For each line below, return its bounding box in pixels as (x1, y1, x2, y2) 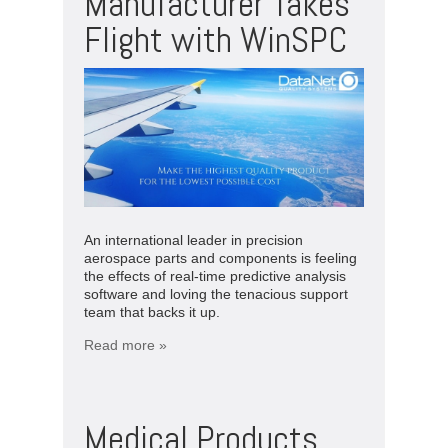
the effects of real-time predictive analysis (84, 267, 346, 284)
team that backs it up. (84, 303, 220, 320)
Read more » (84, 336, 167, 353)
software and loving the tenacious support (84, 285, 348, 302)
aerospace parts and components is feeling (84, 249, 357, 266)
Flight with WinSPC (84, 16, 347, 63)
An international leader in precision (84, 231, 303, 248)
